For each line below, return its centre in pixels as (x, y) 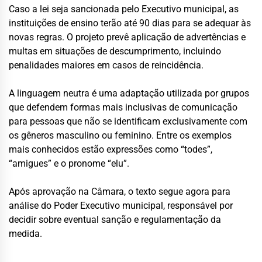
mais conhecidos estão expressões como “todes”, (111, 149)
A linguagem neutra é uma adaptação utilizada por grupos (129, 93)
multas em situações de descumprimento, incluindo (115, 51)
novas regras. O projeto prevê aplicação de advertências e (127, 37)
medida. (25, 233)
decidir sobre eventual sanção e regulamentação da (115, 219)
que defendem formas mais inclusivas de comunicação (123, 107)
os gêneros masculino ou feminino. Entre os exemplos (120, 135)
